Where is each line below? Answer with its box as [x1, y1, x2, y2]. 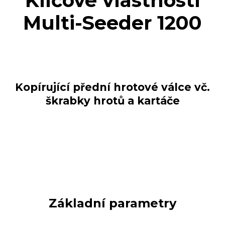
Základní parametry [49, 196, 176, 211]
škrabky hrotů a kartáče [45, 94, 180, 107]
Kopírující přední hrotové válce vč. [15, 81, 210, 94]
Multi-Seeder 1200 [23, 11, 202, 35]
